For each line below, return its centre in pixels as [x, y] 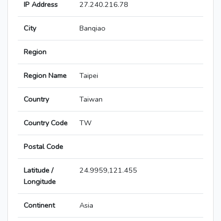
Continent [39, 205]
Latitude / [38, 170]
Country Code [46, 123]
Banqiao [92, 28]
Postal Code [43, 147]
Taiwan [91, 99]
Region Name [45, 76]
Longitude [40, 182]
